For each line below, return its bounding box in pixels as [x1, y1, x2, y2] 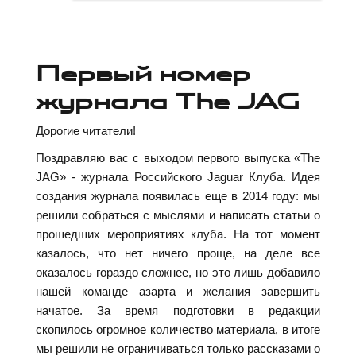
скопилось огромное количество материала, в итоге [36, 323, 320, 337]
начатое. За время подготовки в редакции [36, 304, 320, 318]
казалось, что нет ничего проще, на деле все [36, 246, 320, 261]
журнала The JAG [36, 83, 300, 117]
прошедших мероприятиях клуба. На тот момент [36, 227, 320, 242]
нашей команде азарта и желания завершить [36, 284, 320, 299]
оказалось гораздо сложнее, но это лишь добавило [36, 265, 320, 280]
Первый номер [36, 56, 250, 89]
